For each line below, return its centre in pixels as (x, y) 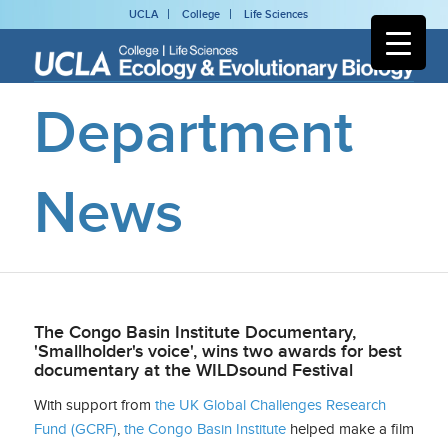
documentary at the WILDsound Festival (193, 369)
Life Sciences (276, 14)
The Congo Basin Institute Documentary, (194, 331)
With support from (94, 404)
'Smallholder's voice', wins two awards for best (217, 350)
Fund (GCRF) (75, 428)
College (201, 14)
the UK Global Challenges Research (270, 404)
